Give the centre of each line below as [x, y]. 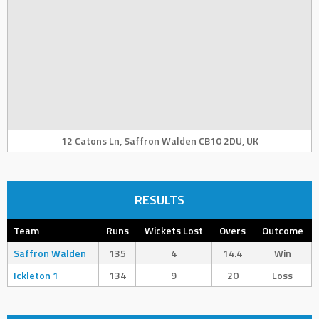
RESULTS [159, 200]
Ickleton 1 [36, 275]
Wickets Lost [174, 230]
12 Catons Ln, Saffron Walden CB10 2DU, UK [159, 141]
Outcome [282, 230]
